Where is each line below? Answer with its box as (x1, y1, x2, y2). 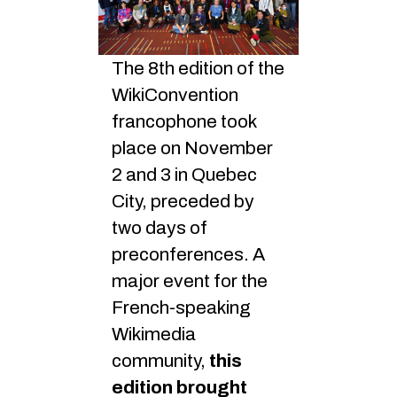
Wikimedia (112, 324, 196, 345)
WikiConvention (112, 85, 238, 105)
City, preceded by (112, 191, 254, 212)
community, (112, 351, 209, 371)
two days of (112, 218, 207, 238)
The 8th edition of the (112, 58, 284, 79)
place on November (112, 138, 273, 159)
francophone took (112, 112, 257, 132)
